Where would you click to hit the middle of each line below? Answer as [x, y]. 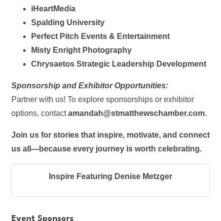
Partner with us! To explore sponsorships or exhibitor [103, 99]
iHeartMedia [53, 9]
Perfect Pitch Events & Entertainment [100, 36]
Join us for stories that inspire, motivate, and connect [110, 135]
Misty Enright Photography [81, 50]
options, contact [40, 113]
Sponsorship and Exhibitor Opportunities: [90, 86]
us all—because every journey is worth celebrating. [107, 149]
